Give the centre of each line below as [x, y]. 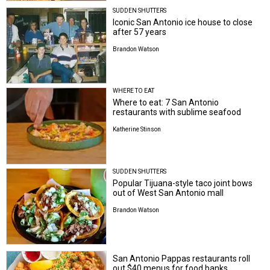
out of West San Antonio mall [168, 193]
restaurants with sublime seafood [177, 112]
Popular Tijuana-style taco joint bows [183, 183]
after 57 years [140, 32]
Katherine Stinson [137, 130]
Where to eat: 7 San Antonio [166, 103]
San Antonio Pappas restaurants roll [182, 259]
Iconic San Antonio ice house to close [183, 22]
